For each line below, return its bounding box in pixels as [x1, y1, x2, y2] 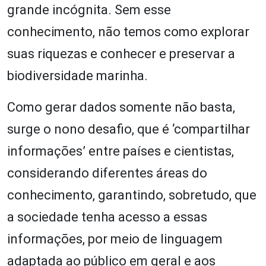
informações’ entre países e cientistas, [7, 143, 234, 159]
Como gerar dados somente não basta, [7, 99, 235, 115]
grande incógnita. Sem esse [7, 2, 171, 17]
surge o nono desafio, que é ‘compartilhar [7, 121, 250, 137]
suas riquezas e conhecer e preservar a [7, 46, 235, 61]
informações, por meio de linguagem [7, 231, 223, 246]
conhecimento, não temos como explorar [7, 24, 249, 39]
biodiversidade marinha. [7, 68, 148, 83]
